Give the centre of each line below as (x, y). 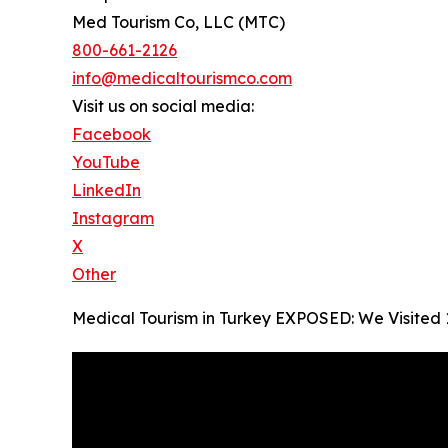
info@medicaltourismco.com (182, 78)
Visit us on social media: (163, 106)
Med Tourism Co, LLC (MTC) (178, 22)
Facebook (111, 134)
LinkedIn (106, 190)
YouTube (106, 162)
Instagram (113, 218)
